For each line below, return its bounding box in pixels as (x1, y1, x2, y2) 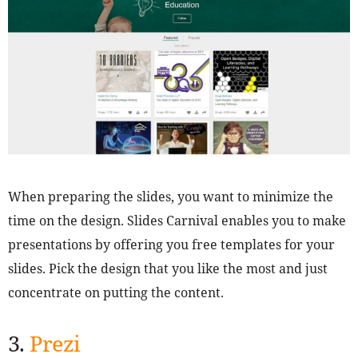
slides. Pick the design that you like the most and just (8, 259, 328, 277)
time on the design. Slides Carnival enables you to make (8, 211, 346, 229)
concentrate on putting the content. (8, 283, 224, 301)
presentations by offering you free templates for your (8, 235, 335, 253)
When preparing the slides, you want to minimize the (8, 187, 333, 205)
